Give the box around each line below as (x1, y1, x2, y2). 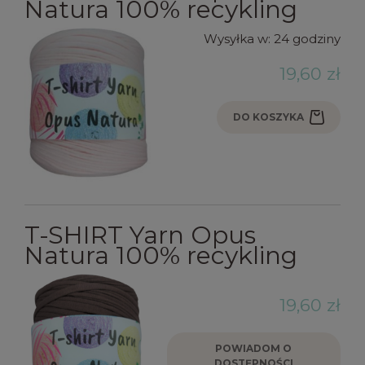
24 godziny (274, 31, 341, 47)
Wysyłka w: (204, 31, 270, 47)
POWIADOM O (215, 342, 292, 355)
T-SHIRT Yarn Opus (24, 220, 256, 251)
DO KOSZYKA (233, 111, 304, 124)
